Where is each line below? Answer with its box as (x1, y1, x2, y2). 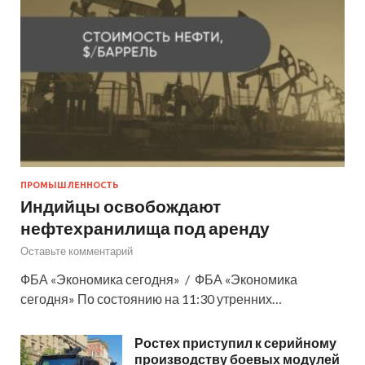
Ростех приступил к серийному (134, 334, 336, 350)
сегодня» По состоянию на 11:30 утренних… (20, 290, 282, 306)
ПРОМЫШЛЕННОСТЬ (20, 179, 119, 190)
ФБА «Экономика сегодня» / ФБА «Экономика (20, 270, 297, 287)
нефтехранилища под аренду (20, 217, 270, 238)
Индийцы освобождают (20, 195, 221, 216)
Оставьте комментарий (20, 244, 133, 257)
